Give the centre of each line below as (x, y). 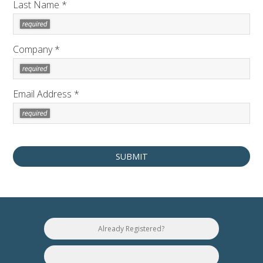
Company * (36, 49)
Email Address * (46, 94)
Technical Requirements (131, 256)
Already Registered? (131, 229)
